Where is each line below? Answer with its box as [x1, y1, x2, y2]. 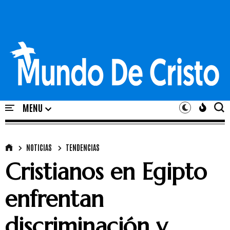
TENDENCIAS [66, 143, 100, 152]
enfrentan [5, 185, 104, 213]
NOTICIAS [26, 143, 52, 152]
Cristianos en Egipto [5, 158, 207, 186]
